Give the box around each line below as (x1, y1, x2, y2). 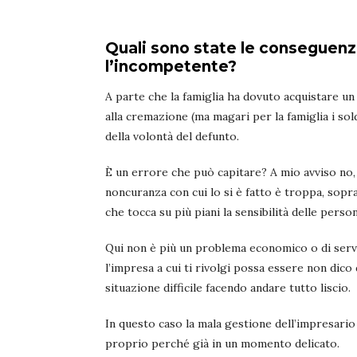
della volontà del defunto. (105, 129, 239, 144)
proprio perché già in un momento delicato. (105, 336, 339, 351)
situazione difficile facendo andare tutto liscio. (105, 280, 351, 296)
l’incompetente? (105, 57, 237, 76)
